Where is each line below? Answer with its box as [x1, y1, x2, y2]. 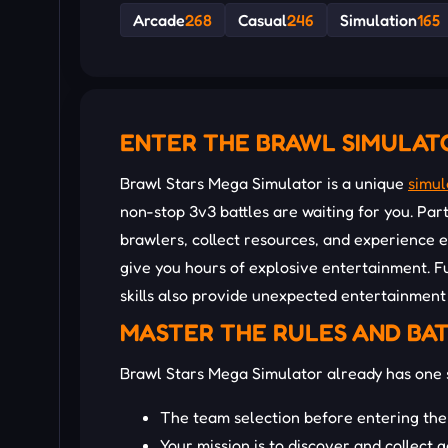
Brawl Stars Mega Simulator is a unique [120, 173, 408, 194]
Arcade [133, 10, 185, 31]
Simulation [340, 10, 417, 31]
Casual [238, 10, 287, 31]
